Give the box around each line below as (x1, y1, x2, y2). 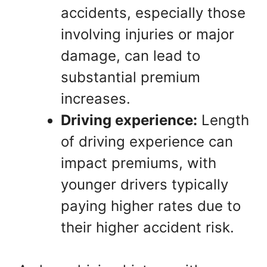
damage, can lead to (61, 47, 200, 64)
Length (197, 111, 249, 129)
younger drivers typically (61, 176, 228, 193)
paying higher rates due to (61, 197, 241, 215)
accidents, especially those (61, 4, 246, 21)
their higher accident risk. (61, 219, 234, 236)
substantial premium (61, 69, 200, 86)
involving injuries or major (61, 26, 234, 43)
